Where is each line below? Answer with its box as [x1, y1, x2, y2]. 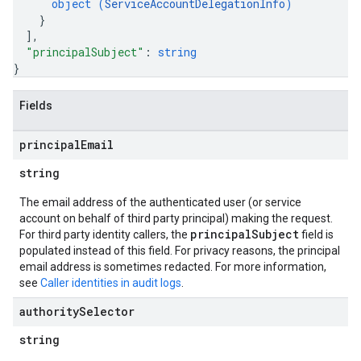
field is [299, 228, 334, 241]
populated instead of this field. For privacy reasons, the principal [19, 244, 340, 257]
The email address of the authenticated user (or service [19, 196, 301, 209]
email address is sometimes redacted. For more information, [19, 260, 326, 273]
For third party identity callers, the [19, 228, 190, 241]
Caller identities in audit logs [40, 276, 181, 289]
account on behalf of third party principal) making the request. [19, 212, 333, 225]
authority [19, 304, 79, 319]
